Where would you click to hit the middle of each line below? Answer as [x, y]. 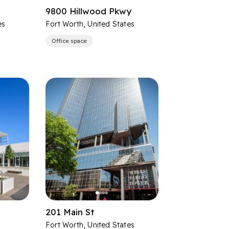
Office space [70, 41]
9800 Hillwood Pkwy [89, 11]
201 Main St [70, 212]
